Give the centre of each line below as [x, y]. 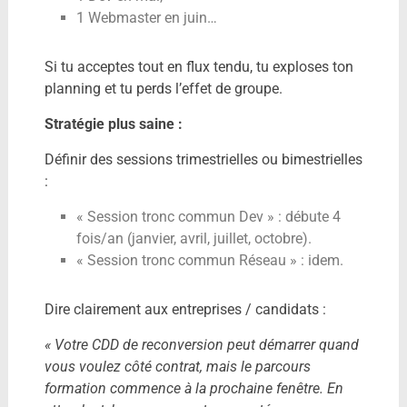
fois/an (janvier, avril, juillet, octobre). [194, 239]
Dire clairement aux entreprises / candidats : [185, 310]
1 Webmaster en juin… [146, 18]
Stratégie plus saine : [113, 124]
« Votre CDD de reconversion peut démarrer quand [201, 345]
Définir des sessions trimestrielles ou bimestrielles [203, 160]
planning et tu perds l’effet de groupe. [163, 89]
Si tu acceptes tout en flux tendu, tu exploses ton [199, 67]
